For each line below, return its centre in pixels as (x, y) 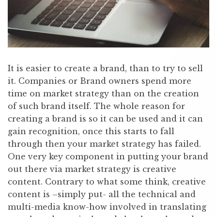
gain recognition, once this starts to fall (91, 131)
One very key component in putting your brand (108, 156)
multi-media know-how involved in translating (107, 207)
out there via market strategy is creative (92, 169)
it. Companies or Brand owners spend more (100, 81)
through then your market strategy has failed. (106, 144)
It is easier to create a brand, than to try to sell (105, 68)
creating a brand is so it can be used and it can (105, 118)
